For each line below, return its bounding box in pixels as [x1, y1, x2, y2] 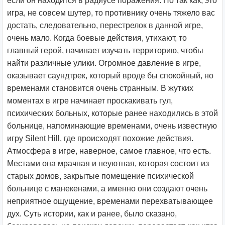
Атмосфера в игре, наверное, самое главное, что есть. [7, 147, 211, 155]
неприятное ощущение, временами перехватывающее [7, 197, 213, 205]
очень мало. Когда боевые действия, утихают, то [7, 34, 187, 42]
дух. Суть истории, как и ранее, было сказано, [7, 209, 177, 218]
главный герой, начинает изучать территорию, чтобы [7, 46, 203, 55]
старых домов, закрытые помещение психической [7, 172, 194, 180]
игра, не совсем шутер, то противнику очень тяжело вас [7, 9, 215, 17]
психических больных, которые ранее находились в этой [7, 109, 218, 118]
